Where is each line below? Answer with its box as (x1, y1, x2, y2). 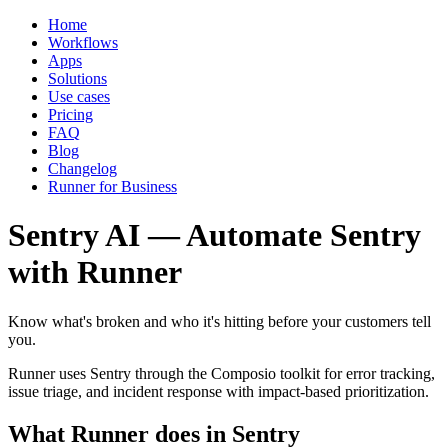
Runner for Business (48, 178, 177, 195)
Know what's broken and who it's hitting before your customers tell (8, 312, 431, 330)
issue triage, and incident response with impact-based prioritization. (8, 382, 429, 400)
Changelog (48, 160, 117, 177)
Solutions (48, 70, 107, 87)
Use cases (48, 88, 110, 105)
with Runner (8, 254, 182, 291)
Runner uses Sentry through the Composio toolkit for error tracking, (8, 364, 435, 382)
